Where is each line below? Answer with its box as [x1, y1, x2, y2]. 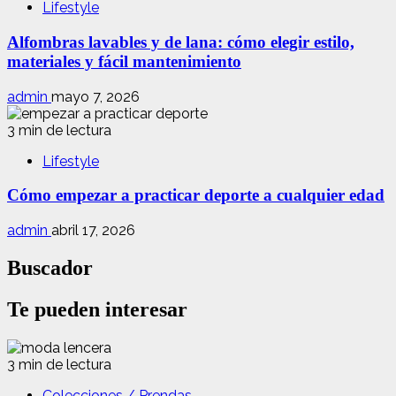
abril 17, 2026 [51, 222, 135, 240]
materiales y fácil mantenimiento [7, 52, 241, 72]
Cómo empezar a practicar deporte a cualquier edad [7, 186, 385, 205]
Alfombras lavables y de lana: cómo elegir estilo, [7, 33, 354, 52]
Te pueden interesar [7, 298, 187, 321]
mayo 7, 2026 [51, 88, 140, 105]
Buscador [7, 256, 93, 280]
